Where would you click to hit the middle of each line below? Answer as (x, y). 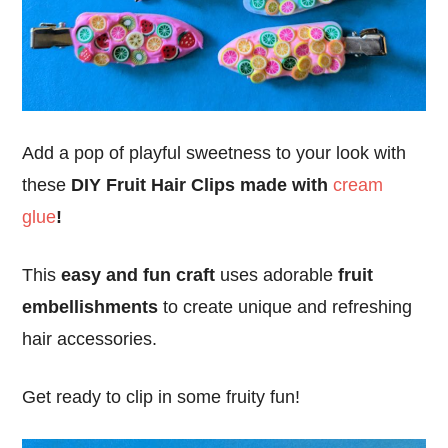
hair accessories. (90, 339)
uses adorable (277, 275)
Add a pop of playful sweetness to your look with (214, 153)
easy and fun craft (138, 275)
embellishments (90, 307)
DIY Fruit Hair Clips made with (202, 185)
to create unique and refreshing (285, 307)
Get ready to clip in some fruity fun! (161, 397)
